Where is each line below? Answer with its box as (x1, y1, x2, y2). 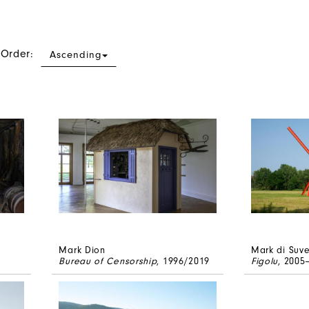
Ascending (50, 49, 103, 61)
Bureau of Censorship (59, 255, 157, 268)
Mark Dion (59, 244, 106, 257)
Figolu (250, 255, 279, 268)
